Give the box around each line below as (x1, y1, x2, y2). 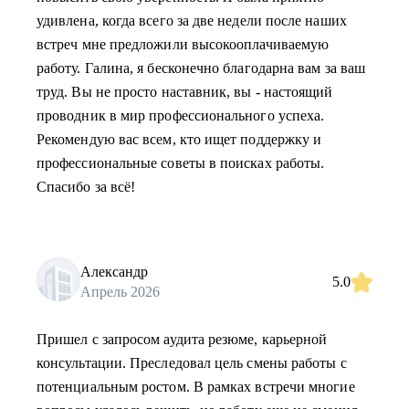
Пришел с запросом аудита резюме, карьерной (37, 331, 328, 347)
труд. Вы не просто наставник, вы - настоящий (37, 84, 333, 100)
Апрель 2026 (80, 283, 160, 299)
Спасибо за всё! (37, 179, 136, 194)
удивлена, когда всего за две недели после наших (37, 13, 347, 28)
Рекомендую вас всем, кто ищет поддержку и (37, 131, 322, 147)
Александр (80, 263, 148, 279)
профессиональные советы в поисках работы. (37, 155, 325, 171)
